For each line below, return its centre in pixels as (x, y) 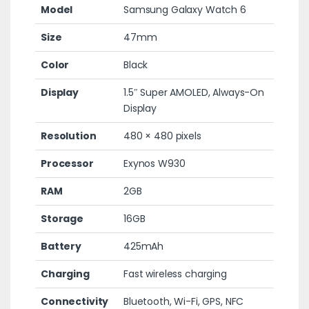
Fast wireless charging (175, 273)
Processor (67, 163)
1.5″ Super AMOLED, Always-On (194, 92)
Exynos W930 (154, 163)
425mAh (143, 246)
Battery (61, 246)
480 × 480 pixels (162, 136)
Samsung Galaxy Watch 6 (185, 9)
